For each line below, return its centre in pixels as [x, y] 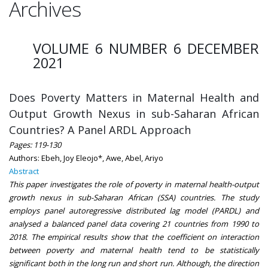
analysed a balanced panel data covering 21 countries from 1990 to [134, 224]
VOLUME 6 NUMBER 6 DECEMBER [146, 48]
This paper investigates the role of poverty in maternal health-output [134, 184]
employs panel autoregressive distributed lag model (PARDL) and [134, 211]
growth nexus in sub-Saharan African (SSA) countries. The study [134, 197]
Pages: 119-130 [35, 145]
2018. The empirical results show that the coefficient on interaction [134, 237]
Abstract [24, 171]
